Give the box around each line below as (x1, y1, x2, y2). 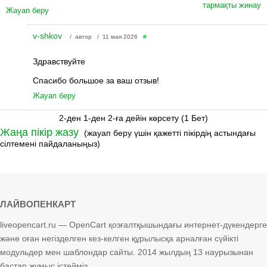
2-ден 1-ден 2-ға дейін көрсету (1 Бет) (59, 113, 208, 123)
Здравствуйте (32, 56, 85, 66)
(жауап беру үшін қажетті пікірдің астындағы (84, 128, 256, 138)
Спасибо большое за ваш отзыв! (32, 75, 159, 85)
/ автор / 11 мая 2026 (64, 33, 143, 40)
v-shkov (32, 30, 64, 41)
